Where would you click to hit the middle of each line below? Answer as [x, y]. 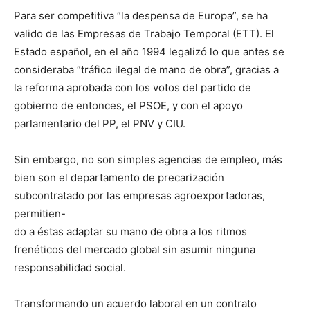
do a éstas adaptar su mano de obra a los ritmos [130, 232]
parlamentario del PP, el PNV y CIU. [100, 124]
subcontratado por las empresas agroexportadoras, [139, 196]
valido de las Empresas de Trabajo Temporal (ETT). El [144, 34]
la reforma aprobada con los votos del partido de [133, 88]
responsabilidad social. [70, 268]
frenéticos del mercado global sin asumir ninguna [135, 250]
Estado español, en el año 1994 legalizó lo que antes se [149, 52]
